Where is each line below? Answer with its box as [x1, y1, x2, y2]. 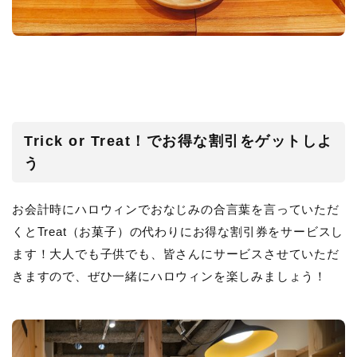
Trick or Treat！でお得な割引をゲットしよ [24, 132, 333, 149]
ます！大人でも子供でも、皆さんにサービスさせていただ [12, 246, 339, 261]
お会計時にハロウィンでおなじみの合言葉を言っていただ [12, 202, 339, 216]
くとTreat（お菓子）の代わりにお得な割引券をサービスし [12, 224, 344, 238]
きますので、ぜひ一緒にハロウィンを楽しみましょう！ [12, 269, 327, 283]
